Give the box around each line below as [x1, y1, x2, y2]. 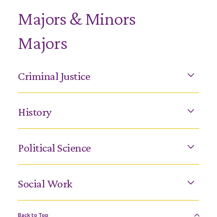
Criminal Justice [18, 69, 91, 82]
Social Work [18, 177, 72, 190]
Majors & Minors [18, 8, 136, 29]
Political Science [18, 141, 91, 154]
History [18, 105, 51, 118]
